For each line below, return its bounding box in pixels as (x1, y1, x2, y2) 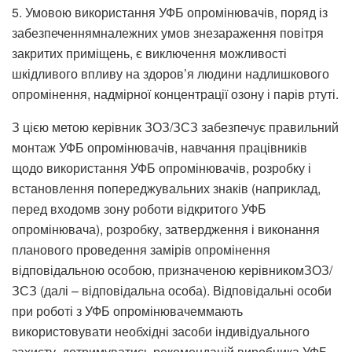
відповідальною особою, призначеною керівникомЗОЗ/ (12, 260, 332, 279)
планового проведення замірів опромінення (12, 240, 270, 258)
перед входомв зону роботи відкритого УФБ (12, 199, 266, 218)
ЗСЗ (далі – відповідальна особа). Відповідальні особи (12, 280, 332, 299)
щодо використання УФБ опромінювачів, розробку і (12, 158, 311, 177)
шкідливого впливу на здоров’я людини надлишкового (12, 64, 329, 82)
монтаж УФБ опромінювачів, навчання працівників (12, 137, 307, 156)
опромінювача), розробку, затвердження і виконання (12, 219, 320, 238)
